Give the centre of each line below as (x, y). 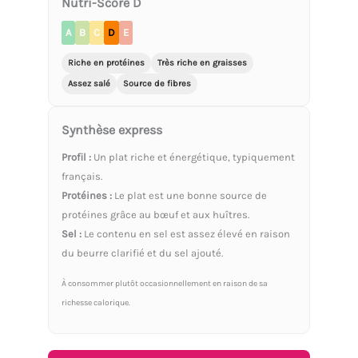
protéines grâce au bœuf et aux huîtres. (156, 214)
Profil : (77, 157)
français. (82, 176)
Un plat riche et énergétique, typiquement (193, 157)
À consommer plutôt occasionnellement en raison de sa (165, 283)
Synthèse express (112, 129)
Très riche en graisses (203, 62)
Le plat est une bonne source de (190, 195)
